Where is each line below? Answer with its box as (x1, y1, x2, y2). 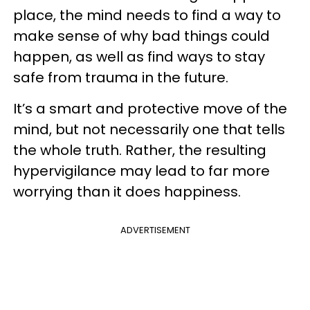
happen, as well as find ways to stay (13, 47, 265, 66)
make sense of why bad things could (13, 26, 270, 46)
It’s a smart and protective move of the (13, 99, 287, 118)
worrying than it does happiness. (13, 182, 241, 201)
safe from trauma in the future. (13, 68, 228, 87)
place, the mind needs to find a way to (13, 6, 281, 25)
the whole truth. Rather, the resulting (13, 140, 266, 160)
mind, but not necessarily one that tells (13, 120, 285, 139)
